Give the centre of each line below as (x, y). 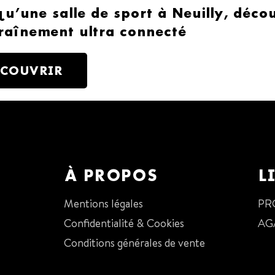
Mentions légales (103, 204)
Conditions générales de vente (134, 243)
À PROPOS (110, 176)
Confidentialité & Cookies (124, 223)
